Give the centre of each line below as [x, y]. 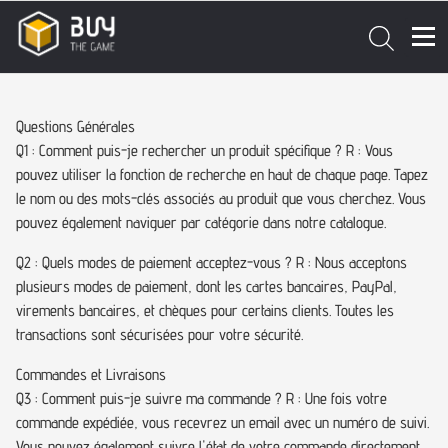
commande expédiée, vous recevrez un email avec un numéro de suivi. [222, 422]
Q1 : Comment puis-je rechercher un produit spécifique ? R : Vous [204, 150]
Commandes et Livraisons [91, 374]
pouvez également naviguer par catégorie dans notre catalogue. [201, 222]
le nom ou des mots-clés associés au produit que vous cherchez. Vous [221, 198]
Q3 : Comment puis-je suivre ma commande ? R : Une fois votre [201, 398]
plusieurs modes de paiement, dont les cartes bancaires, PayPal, [206, 286]
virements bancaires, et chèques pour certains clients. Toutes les [205, 310]
